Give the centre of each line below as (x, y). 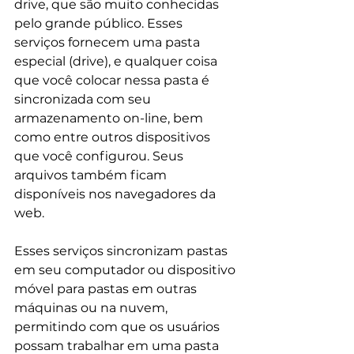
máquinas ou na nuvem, (92, 307)
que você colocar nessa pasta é (113, 80)
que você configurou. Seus (100, 156)
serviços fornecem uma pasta (109, 42)
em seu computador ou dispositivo (126, 269)
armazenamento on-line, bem (110, 118)
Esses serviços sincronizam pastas (122, 250)
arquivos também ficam (92, 175)
